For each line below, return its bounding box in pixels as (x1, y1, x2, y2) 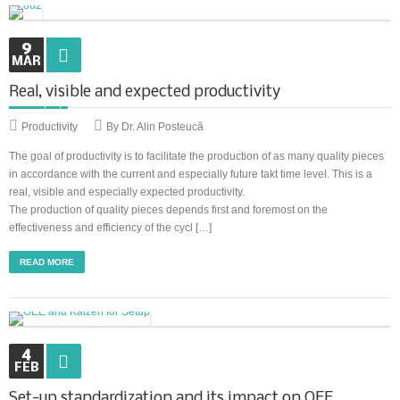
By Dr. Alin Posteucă (106, 121, 204, 133)
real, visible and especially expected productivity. (9, 186, 245, 198)
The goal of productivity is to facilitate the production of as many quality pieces (9, 150, 384, 162)
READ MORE (20, 257, 74, 267)
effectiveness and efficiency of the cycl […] (9, 221, 212, 234)
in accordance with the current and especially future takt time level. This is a (9, 168, 372, 180)
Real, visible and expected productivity (9, 84, 280, 101)
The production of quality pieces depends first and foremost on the (9, 204, 328, 216)
